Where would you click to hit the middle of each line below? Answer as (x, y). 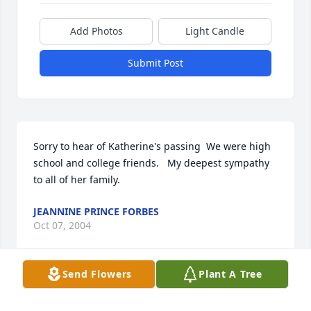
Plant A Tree (230, 274)
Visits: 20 (155, 282)
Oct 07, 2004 (62, 225)
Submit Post (155, 62)
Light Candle (215, 31)
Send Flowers (97, 274)
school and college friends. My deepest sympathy (151, 162)
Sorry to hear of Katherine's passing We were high (152, 146)
